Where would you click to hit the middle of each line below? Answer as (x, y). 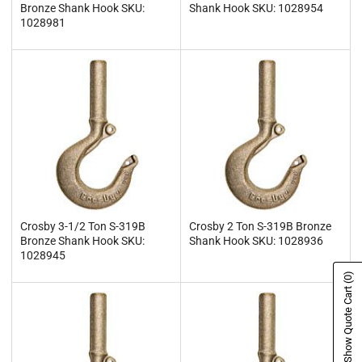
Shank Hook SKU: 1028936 (256, 240)
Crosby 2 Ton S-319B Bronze (260, 226)
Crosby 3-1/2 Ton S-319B (83, 226)
